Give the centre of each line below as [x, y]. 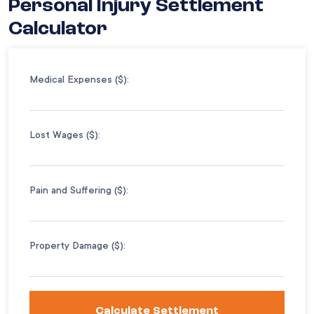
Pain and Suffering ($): [79, 190]
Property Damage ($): [77, 245]
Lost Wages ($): [65, 134]
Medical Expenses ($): [79, 79]
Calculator [58, 29]
